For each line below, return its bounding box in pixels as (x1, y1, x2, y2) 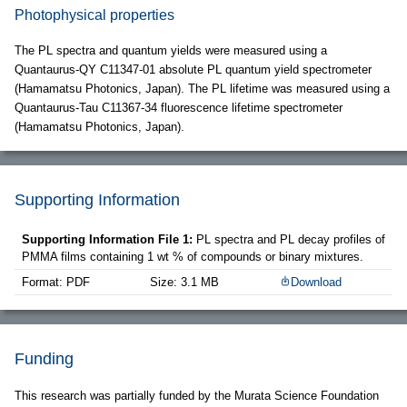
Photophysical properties (15, 7, 174, 24)
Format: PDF (22, 275, 90, 290)
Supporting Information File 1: (22, 233, 196, 247)
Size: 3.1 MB (150, 275, 219, 290)
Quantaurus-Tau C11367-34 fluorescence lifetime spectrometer (15, 101, 342, 115)
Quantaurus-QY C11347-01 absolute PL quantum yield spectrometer (15, 63, 372, 77)
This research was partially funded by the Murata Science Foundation (15, 389, 379, 403)
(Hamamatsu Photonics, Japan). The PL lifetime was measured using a (15, 82, 390, 96)
